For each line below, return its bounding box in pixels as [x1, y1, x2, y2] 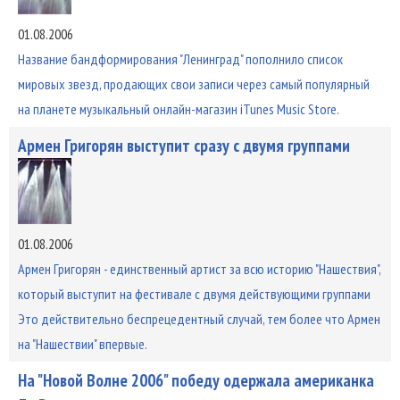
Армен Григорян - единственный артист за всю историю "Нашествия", [17, 259, 380, 278]
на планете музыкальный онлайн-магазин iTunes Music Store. [17, 99, 339, 118]
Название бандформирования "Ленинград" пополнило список [17, 49, 343, 68]
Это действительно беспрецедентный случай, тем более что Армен [17, 309, 380, 328]
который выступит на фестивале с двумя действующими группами [17, 284, 371, 303]
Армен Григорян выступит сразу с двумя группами [17, 133, 350, 156]
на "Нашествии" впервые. [17, 334, 147, 353]
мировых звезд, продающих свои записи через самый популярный [17, 74, 370, 93]
